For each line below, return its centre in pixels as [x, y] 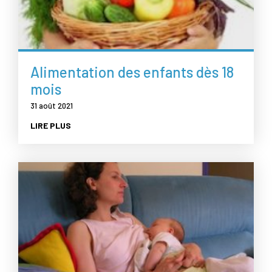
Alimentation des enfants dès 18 [132, 72]
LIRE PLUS [51, 125]
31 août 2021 [52, 105]
